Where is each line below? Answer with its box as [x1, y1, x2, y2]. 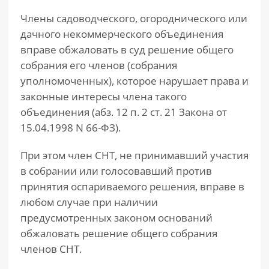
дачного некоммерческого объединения [20, 27, 223, 41]
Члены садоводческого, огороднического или [20, 11, 247, 25]
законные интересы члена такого [20, 89, 187, 103]
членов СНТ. [20, 242, 82, 256]
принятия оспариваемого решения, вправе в [20, 180, 244, 193]
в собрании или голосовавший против [20, 164, 212, 178]
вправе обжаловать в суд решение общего [20, 43, 234, 56]
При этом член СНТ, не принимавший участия [20, 148, 249, 162]
